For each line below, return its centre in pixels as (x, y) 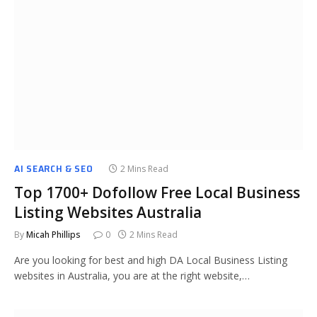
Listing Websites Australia (108, 212)
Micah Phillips (53, 235)
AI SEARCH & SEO (54, 168)
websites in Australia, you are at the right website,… (132, 276)
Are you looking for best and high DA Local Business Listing (151, 260)
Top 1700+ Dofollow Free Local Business (157, 192)
